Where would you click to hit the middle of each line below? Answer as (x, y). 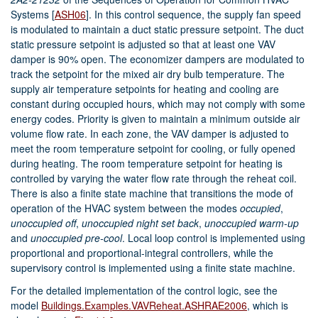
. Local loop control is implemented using (214, 238)
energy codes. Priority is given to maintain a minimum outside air (155, 119)
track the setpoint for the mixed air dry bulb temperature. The (148, 74)
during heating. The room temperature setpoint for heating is (147, 164)
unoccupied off (43, 223)
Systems (31, 15)
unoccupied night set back (140, 223)
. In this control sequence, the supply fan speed (195, 15)
